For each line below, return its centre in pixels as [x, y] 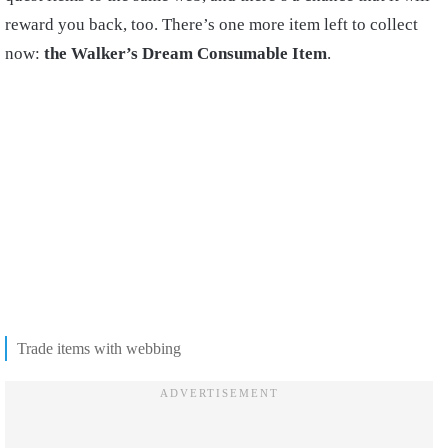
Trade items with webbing [99, 349]
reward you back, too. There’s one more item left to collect [211, 24]
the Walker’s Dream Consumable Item [185, 53]
